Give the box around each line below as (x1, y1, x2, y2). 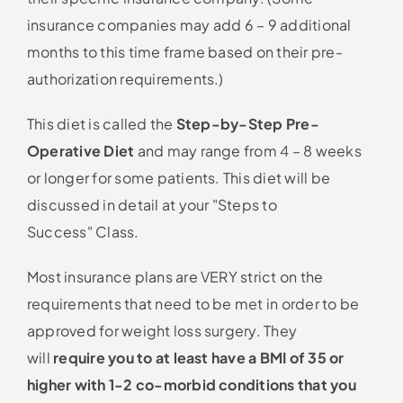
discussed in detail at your (26, 194, 212, 214)
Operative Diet (26, 140, 135, 160)
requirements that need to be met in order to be (26, 293, 360, 313)
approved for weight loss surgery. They (26, 320, 298, 340)
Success (26, 221, 87, 241)
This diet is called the (26, 113, 176, 133)
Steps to (217, 194, 277, 214)
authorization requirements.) (26, 68, 224, 88)
